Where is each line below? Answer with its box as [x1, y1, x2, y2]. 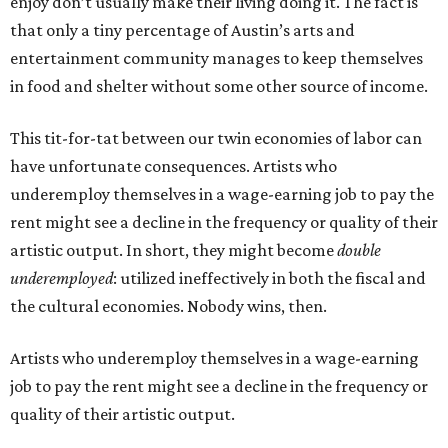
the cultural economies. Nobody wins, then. [10, 296, 327, 316]
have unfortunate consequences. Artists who [10, 156, 337, 176]
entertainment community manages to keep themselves [10, 48, 423, 68]
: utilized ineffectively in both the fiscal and [113, 268, 426, 288]
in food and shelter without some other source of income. [10, 76, 428, 96]
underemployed [10, 268, 113, 288]
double [337, 240, 381, 260]
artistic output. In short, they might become [10, 240, 337, 260]
